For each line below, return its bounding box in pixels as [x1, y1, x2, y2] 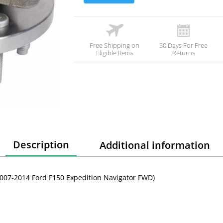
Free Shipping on [90, 40, 140, 50]
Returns [172, 48, 195, 57]
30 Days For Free [159, 40, 208, 50]
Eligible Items [96, 48, 133, 57]
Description [13, 138, 69, 152]
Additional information [100, 138, 210, 152]
